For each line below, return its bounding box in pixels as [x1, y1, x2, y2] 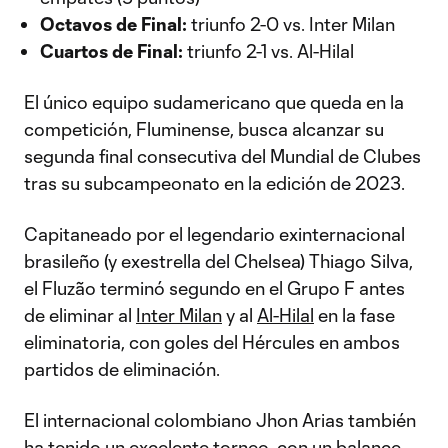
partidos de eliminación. [24, 358, 220, 380]
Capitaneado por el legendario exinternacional [24, 223, 405, 245]
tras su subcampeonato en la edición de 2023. [24, 172, 405, 194]
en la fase [314, 304, 395, 326]
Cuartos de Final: [40, 40, 183, 62]
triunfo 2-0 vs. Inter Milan [187, 13, 395, 35]
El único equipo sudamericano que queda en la [24, 91, 404, 113]
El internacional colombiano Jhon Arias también [24, 409, 416, 431]
